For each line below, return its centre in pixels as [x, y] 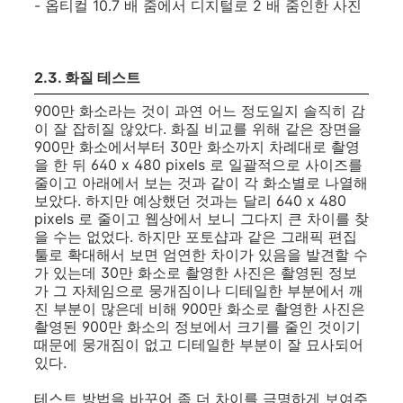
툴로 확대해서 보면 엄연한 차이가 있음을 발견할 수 [201, 255]
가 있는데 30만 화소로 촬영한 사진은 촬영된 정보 [196, 273]
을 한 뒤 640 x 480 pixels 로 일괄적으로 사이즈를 [198, 165]
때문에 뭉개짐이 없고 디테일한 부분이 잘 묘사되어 [199, 345]
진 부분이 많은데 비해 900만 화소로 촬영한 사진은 [200, 309]
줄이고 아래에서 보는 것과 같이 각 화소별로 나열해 [201, 183]
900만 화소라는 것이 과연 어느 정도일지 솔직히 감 [200, 111]
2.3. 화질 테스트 [87, 77]
